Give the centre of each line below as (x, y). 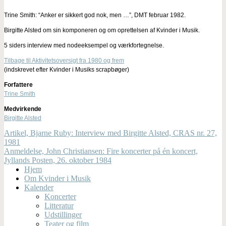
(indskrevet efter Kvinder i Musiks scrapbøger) (67, 69)
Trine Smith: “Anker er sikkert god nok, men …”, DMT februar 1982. (95, 15)
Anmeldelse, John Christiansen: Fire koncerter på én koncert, (101, 151)
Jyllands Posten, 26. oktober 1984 (58, 160)
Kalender (39, 187)
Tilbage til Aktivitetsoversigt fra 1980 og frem (64, 60)
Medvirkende (23, 109)
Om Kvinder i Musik (58, 178)
